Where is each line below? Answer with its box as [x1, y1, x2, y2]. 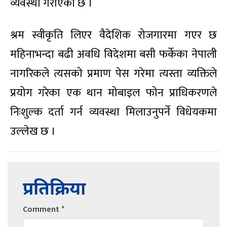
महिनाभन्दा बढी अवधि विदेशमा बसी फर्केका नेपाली [10, 45, 217, 64]
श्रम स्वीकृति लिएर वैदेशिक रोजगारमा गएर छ [10, 26, 217, 45]
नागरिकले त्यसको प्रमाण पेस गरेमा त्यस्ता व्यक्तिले [10, 64, 217, 84]
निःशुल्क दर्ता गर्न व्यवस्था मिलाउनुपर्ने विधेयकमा [10, 103, 217, 122]
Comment [23, 203, 61, 217]
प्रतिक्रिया [23, 179, 86, 202]
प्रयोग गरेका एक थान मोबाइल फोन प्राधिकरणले [10, 84, 217, 103]
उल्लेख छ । [10, 122, 56, 141]
